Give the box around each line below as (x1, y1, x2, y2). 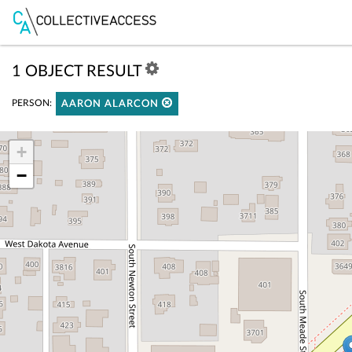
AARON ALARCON (61, 99, 162, 109)
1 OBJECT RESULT (12, 64, 145, 80)
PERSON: (12, 98, 52, 108)
